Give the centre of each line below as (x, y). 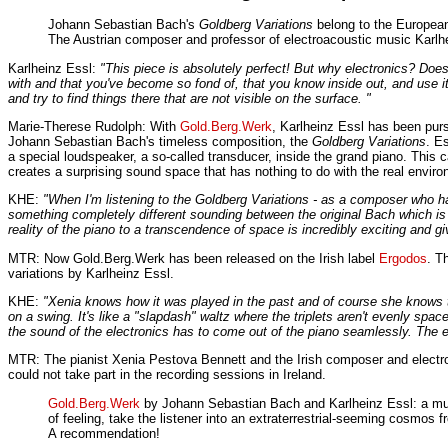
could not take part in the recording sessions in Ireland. (167, 375)
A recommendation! (104, 433)
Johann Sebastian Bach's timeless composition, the (160, 141)
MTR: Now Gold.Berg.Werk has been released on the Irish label (193, 258)
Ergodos (403, 258)
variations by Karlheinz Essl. (91, 273)
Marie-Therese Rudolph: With (94, 126)
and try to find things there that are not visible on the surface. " (189, 98)
